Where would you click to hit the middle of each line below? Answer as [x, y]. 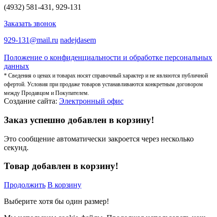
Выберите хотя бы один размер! [56, 201]
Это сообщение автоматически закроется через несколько [99, 139]
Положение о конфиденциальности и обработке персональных [108, 58]
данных [16, 66]
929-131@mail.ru [31, 40]
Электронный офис [91, 101]
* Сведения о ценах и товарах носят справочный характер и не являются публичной [106, 76]
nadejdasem [78, 40]
